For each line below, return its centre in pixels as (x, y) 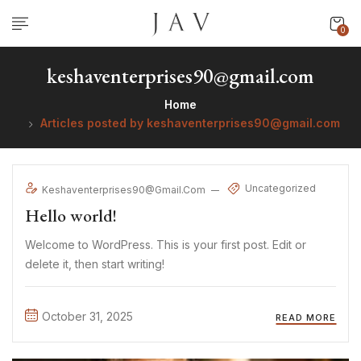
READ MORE (306, 317)
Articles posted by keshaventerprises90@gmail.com (190, 122)
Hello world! (71, 215)
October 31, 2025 (87, 316)
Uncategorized (280, 189)
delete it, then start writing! (95, 263)
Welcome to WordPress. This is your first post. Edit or (166, 244)
